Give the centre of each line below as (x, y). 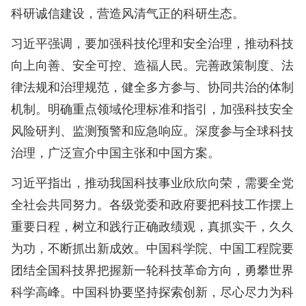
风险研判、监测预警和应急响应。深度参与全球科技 (152, 130)
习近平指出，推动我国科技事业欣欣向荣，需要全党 (152, 182)
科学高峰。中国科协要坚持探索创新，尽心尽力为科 (152, 291)
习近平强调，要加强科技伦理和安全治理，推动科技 (152, 43)
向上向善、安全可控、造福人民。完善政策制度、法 (152, 65)
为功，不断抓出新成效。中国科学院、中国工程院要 (152, 248)
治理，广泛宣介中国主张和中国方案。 (115, 152)
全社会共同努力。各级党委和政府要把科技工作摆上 (152, 204)
